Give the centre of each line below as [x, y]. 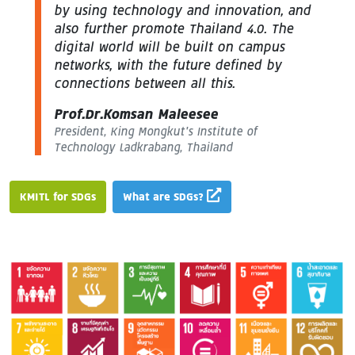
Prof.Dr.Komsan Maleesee [136, 115]
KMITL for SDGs [58, 197]
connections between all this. [144, 84]
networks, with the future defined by [168, 65]
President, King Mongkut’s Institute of [155, 132]
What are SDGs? [165, 197]
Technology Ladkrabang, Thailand [143, 147]
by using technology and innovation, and [182, 11]
